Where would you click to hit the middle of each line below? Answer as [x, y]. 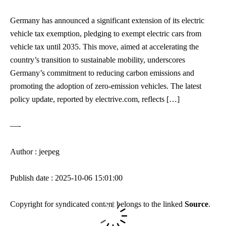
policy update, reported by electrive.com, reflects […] [95, 99]
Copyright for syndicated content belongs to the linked [97, 204]
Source [196, 204]
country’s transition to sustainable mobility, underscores [98, 60]
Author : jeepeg [35, 151]
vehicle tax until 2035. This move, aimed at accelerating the [104, 46]
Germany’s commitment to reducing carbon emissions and [102, 73]
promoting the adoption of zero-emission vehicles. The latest [106, 86]
